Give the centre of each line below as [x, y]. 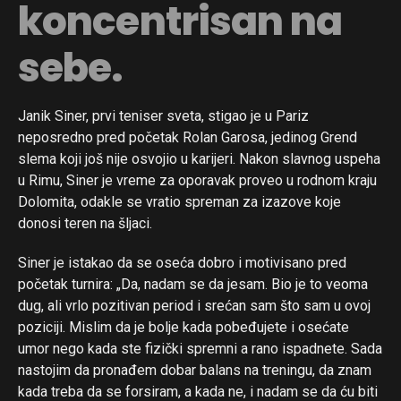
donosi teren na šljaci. [85, 223]
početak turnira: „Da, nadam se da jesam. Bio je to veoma [193, 284]
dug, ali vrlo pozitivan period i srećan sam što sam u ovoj [194, 305]
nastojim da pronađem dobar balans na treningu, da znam [195, 370]
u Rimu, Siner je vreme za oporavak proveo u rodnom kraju [197, 180]
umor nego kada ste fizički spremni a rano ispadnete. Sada [200, 348]
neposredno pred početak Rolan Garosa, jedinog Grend [188, 137]
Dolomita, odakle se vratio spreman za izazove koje [179, 201]
